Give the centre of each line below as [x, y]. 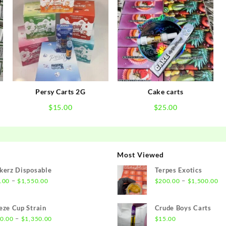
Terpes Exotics [178, 170]
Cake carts [166, 91]
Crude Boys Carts [183, 208]
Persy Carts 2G [61, 91]
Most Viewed [140, 154]
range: [58, 190]
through [60, 212]
